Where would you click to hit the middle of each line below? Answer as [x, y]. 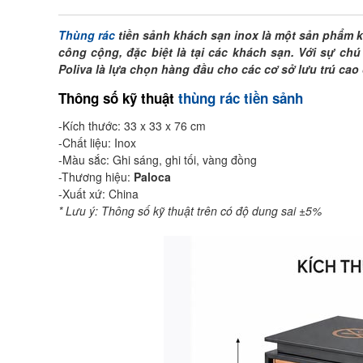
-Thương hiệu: [96, 176]
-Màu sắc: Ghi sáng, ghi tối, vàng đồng [158, 159]
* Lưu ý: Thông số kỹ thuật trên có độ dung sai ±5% [190, 210]
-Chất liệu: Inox [97, 142]
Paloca [152, 176]
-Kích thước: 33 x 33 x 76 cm [132, 125]
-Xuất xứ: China [98, 193]
